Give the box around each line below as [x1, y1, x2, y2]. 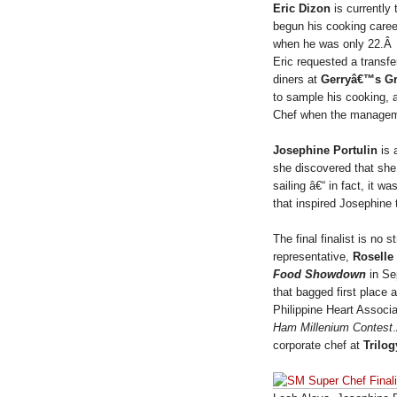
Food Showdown [273, 267, 366, 281]
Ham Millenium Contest [273, 320, 393, 334]
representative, [273, 249, 353, 263]
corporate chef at [273, 338, 363, 352]
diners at [273, 72, 321, 86]
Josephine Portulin [273, 143, 378, 157]
